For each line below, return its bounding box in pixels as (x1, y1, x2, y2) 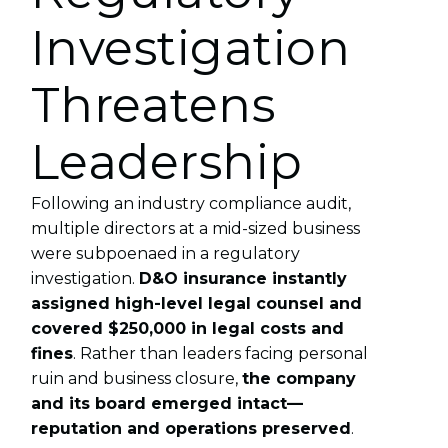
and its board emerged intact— (30, 393, 303, 413)
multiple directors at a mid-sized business (30, 218, 360, 238)
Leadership (30, 132, 303, 191)
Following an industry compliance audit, (30, 193, 351, 213)
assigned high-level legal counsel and (30, 293, 362, 313)
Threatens (30, 75, 276, 134)
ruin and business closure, (30, 368, 242, 388)
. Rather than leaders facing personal (72, 343, 368, 363)
